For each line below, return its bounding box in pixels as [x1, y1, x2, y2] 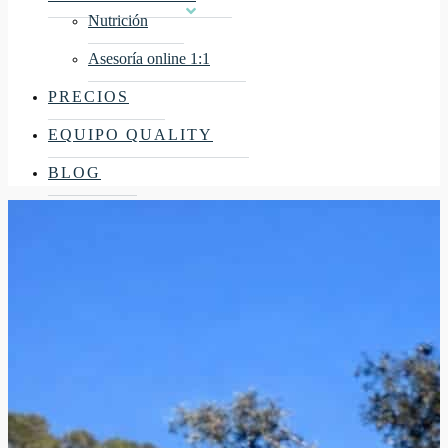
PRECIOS [48, 88, 129, 105]
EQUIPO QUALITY [48, 126, 213, 143]
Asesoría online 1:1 [88, 50, 210, 67]
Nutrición [88, 12, 148, 29]
